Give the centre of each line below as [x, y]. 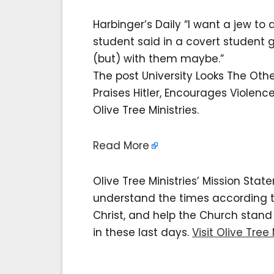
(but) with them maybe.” [158, 59]
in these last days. [143, 233]
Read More [121, 146]
